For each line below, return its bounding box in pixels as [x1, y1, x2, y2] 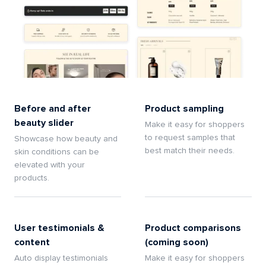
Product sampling [145, 104, 224, 114]
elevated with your [14, 161, 85, 170]
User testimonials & [14, 223, 104, 233]
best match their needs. [145, 147, 235, 156]
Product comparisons [145, 223, 241, 233]
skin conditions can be [14, 148, 99, 157]
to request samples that [145, 134, 235, 142]
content [14, 237, 50, 248]
